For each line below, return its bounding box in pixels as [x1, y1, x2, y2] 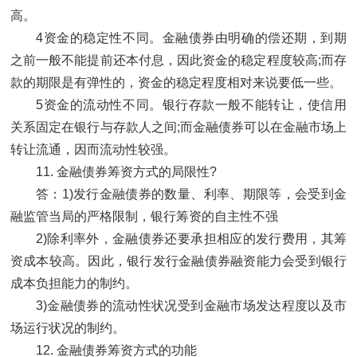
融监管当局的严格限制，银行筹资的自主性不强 [10, 210, 278, 224]
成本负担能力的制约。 [10, 277, 138, 291]
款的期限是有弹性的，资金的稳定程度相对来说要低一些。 [10, 76, 342, 90]
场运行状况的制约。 [10, 321, 125, 335]
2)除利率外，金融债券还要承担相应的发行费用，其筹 [36, 232, 347, 246]
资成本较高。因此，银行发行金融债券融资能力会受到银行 [10, 254, 347, 269]
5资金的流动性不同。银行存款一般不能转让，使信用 [36, 98, 347, 112]
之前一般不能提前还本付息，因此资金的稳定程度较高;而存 [10, 53, 347, 68]
